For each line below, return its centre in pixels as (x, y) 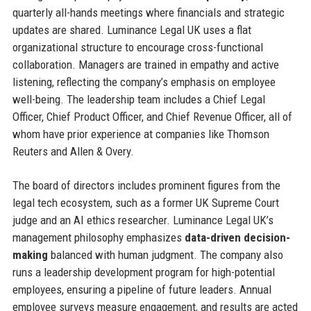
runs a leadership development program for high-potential (143, 272)
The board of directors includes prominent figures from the (146, 185)
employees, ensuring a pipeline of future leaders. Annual (142, 289)
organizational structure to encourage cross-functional (137, 47)
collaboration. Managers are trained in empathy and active (145, 64)
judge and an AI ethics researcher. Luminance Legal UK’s (143, 220)
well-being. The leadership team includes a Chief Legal (138, 99)
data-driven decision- (237, 237)
